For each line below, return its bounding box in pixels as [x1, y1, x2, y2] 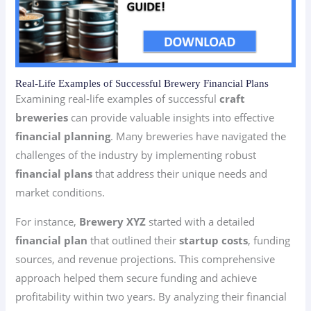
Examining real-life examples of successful [15, 92, 220, 106]
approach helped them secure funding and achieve [15, 270, 258, 285]
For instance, [15, 214, 80, 228]
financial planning [15, 129, 111, 144]
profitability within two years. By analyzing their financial [15, 289, 287, 303]
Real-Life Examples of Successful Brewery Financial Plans [15, 78, 269, 90]
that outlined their [87, 233, 180, 247]
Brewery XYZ [79, 214, 146, 228]
